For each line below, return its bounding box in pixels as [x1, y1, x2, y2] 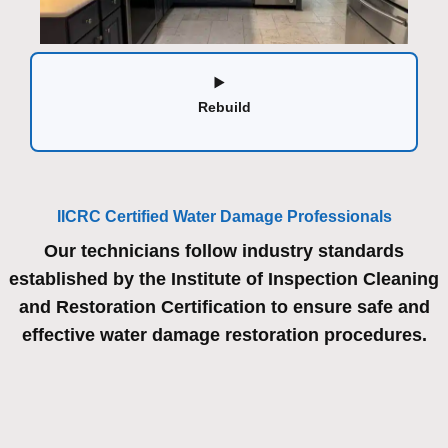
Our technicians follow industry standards [44, 241, 404, 262]
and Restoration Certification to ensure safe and [18, 297, 430, 318]
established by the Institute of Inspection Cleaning [9, 269, 439, 290]
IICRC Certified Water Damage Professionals [56, 208, 392, 226]
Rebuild [197, 99, 251, 116]
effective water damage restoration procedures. [21, 325, 427, 346]
